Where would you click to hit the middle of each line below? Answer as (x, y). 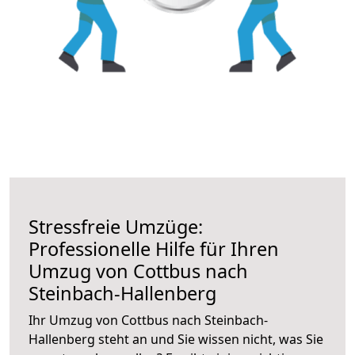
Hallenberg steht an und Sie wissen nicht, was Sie (176, 339)
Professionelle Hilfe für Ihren (154, 248)
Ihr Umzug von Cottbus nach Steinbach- (148, 320)
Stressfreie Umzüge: (116, 226)
